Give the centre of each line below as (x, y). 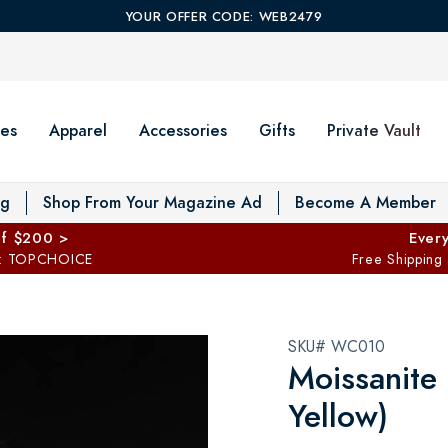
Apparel (78, 130)
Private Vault (374, 130)
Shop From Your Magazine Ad (152, 202)
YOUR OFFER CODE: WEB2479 (224, 17)
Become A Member (365, 202)
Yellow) (338, 415)
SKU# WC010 (336, 346)
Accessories (183, 130)
